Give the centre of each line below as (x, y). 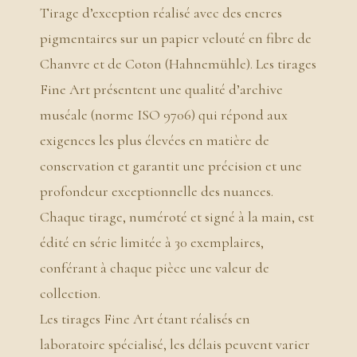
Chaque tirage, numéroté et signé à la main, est (177, 217)
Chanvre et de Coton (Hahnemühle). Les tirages (178, 64)
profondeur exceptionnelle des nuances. (157, 192)
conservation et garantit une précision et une (171, 166)
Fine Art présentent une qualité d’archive (161, 90)
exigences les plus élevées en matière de (155, 141)
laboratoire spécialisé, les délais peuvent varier (175, 345)
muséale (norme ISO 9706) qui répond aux (164, 115)
